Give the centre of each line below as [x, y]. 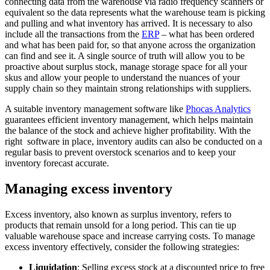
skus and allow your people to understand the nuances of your [122, 78]
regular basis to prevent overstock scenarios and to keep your [120, 152]
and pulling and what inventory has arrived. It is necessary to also [129, 24]
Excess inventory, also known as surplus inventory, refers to [118, 215]
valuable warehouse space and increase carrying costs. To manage [130, 236]
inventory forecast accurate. [57, 163]
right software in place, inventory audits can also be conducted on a [133, 142]
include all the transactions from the [73, 34]
